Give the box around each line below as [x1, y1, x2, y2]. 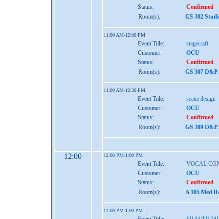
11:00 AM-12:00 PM [104, 32, 145, 38]
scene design [186, 95, 216, 102]
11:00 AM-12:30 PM [104, 88, 145, 93]
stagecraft [186, 40, 208, 47]
